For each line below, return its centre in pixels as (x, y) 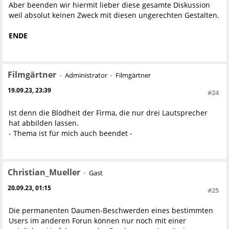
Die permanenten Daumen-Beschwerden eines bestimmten (111, 210)
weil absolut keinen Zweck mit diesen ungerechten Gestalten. (114, 15)
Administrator (86, 75)
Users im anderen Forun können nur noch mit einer (97, 220)
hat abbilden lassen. (44, 123)
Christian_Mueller (44, 172)
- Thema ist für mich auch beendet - (71, 133)
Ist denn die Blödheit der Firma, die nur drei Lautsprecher (108, 112)
